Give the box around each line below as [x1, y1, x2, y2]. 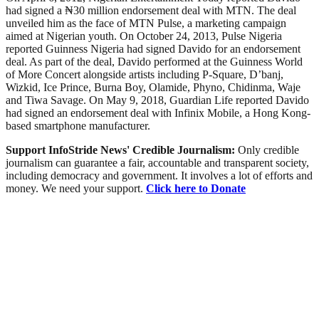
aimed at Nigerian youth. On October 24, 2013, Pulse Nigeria [6, 29, 282, 42]
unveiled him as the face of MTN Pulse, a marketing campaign [6, 16, 286, 29]
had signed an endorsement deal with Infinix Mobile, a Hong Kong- [6, 106, 310, 119]
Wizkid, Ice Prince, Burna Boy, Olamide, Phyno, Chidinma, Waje [6, 80, 300, 93]
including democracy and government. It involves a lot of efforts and [6, 169, 313, 182]
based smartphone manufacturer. [6, 119, 150, 132]
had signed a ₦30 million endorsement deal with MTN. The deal [6, 4, 296, 16]
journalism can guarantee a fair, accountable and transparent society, [6, 156, 309, 169]
